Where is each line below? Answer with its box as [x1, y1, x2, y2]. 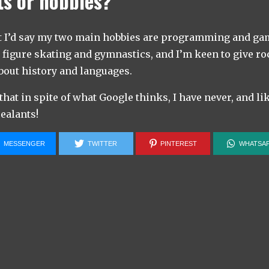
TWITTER [88, 139, 118, 147]
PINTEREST [160, 139, 197, 147]
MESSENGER [4, 139, 46, 147]
